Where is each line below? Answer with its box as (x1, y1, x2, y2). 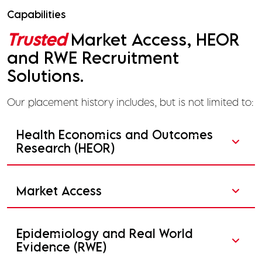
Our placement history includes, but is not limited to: (7, 95, 254, 108)
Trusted (7, 29, 66, 49)
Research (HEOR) (16, 140, 115, 156)
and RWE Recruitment (7, 47, 179, 67)
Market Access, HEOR (66, 29, 239, 49)
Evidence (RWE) (16, 239, 106, 254)
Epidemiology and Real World (16, 225, 193, 241)
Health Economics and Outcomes (16, 126, 213, 142)
